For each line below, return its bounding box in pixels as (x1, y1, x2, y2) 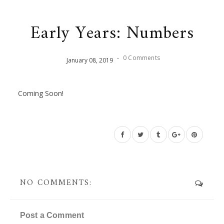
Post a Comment (20, 210, 84, 219)
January (66, 56, 87, 65)
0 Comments (122, 53, 160, 62)
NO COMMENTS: (20, 176, 92, 190)
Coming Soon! (18, 88, 63, 98)
